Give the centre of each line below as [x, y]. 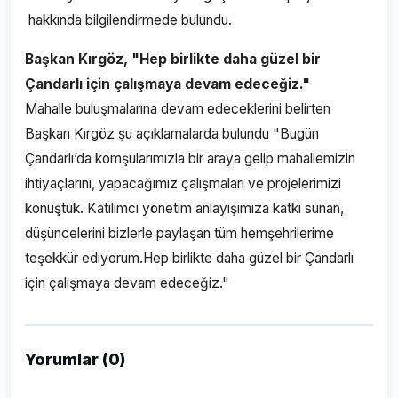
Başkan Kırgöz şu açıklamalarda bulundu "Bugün [172, 134]
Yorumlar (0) [75, 359]
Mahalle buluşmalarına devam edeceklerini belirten [178, 109]
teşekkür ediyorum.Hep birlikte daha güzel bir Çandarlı [189, 258]
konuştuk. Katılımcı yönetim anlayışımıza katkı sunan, [184, 208]
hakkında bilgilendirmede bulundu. [128, 20]
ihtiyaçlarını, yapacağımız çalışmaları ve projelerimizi [183, 183]
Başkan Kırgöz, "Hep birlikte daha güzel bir [173, 59]
